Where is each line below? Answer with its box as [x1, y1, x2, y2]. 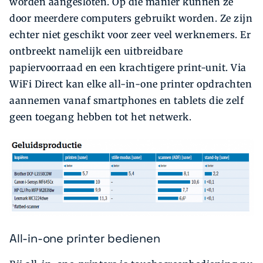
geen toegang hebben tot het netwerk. [9, 110, 191, 123]
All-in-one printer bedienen [9, 230, 160, 246]
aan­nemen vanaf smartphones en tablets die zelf [9, 94, 244, 106]
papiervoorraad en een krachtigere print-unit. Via [9, 61, 247, 73]
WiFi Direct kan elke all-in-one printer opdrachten [9, 77, 252, 90]
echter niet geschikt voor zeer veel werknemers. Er [9, 28, 251, 41]
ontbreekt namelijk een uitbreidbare [9, 45, 183, 57]
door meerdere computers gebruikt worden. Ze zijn [9, 12, 252, 24]
